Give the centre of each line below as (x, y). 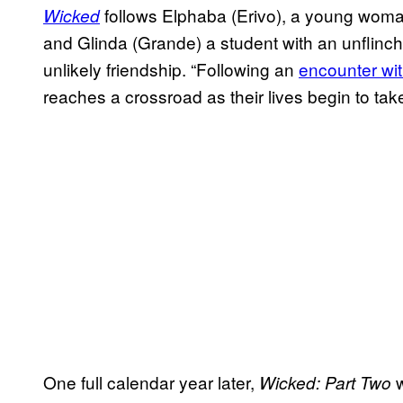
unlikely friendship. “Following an (171, 69)
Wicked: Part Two (325, 383)
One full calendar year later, (151, 382)
